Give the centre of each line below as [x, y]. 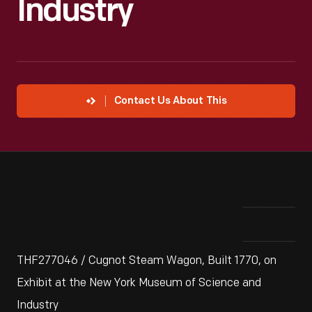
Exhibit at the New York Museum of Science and [139, 283]
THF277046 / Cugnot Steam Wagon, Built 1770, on [147, 261]
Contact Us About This [170, 101]
